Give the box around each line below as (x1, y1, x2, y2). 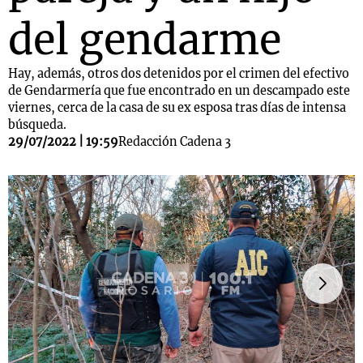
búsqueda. (8, 117, 71, 132)
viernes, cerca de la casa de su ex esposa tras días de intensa (8, 100, 346, 115)
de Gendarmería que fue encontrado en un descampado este (8, 83, 350, 98)
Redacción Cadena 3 (118, 135, 231, 149)
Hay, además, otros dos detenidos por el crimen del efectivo (8, 66, 349, 81)
